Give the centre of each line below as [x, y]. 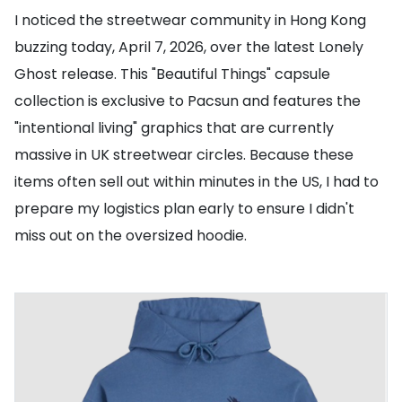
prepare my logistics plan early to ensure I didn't [184, 209]
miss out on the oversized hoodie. [131, 236]
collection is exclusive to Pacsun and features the [188, 101]
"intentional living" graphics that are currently [174, 128]
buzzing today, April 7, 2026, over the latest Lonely [189, 47]
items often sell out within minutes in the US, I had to [197, 182]
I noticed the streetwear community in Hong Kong [190, 20]
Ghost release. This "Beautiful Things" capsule [172, 74]
